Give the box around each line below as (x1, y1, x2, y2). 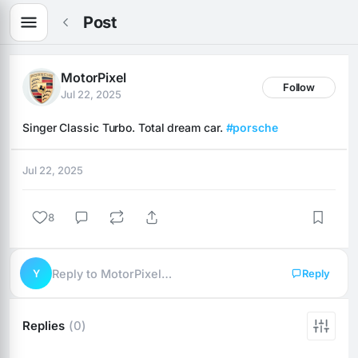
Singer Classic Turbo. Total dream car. (22, 121, 226, 134)
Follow (282, 80, 316, 93)
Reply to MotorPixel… (52, 266, 172, 280)
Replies (22, 318, 68, 333)
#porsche (225, 121, 278, 134)
